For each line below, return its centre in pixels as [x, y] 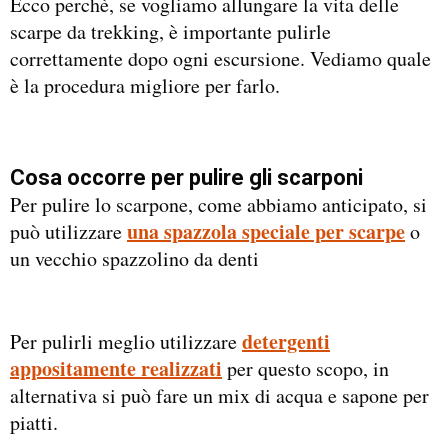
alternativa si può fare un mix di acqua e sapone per [219, 396]
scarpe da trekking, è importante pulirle [170, 32]
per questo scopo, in [308, 369]
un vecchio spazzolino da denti [134, 258]
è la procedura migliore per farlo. [145, 86]
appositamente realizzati [116, 369]
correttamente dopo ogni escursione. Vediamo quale [220, 59]
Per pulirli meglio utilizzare [126, 342]
